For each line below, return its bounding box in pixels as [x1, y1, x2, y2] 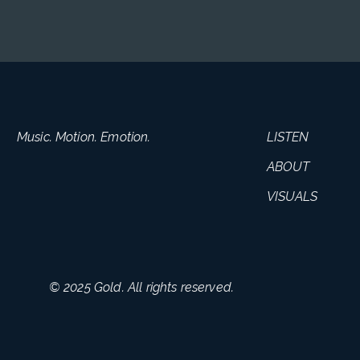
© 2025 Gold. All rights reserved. [48, 280, 235, 296]
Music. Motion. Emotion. [16, 129, 151, 145]
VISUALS [267, 188, 318, 204]
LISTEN [267, 129, 309, 145]
